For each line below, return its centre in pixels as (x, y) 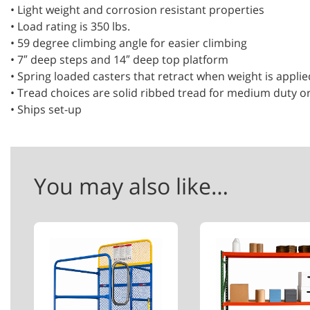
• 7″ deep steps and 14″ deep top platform (119, 60)
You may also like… (131, 186)
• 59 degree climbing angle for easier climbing (129, 43)
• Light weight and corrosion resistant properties (137, 10)
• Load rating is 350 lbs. (70, 26)
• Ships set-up (46, 109)
